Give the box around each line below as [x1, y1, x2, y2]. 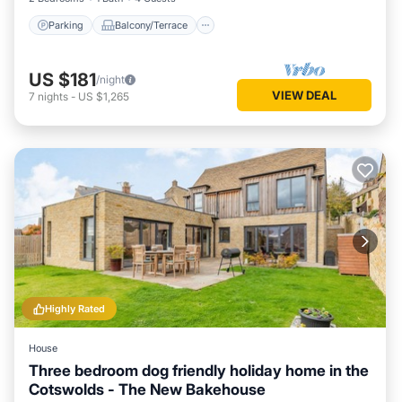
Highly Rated [45, 302, 105, 315]
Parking [48, 18, 83, 31]
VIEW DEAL [272, 87, 336, 102]
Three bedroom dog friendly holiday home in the [29, 362, 369, 380]
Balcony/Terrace [115, 18, 188, 31]
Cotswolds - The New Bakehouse [29, 380, 266, 398]
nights [38, 89, 68, 103]
